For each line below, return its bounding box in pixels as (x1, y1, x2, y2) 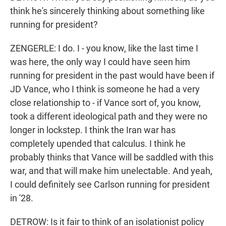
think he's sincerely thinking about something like (10, 6, 205, 17)
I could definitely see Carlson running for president (10, 179, 210, 190)
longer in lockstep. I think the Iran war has (10, 125, 176, 136)
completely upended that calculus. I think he (10, 138, 186, 149)
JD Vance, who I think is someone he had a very (10, 84, 200, 95)
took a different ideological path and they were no (10, 111, 207, 122)
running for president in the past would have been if (10, 70, 214, 81)
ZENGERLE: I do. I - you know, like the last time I (10, 43, 198, 54)
